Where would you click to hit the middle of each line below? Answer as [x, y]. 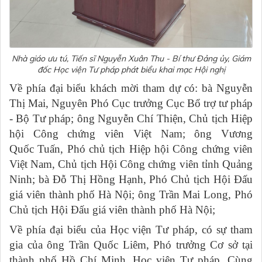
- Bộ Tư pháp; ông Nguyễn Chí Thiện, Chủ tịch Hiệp [131, 118]
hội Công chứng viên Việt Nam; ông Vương [131, 133]
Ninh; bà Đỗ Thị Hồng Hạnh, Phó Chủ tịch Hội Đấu [131, 179]
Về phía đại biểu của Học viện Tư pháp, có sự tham [131, 229]
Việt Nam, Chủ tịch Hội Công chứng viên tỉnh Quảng [131, 164]
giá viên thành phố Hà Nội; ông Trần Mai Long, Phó [131, 194]
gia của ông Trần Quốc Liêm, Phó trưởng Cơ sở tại [131, 244]
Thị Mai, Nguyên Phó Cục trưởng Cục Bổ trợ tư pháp [131, 103]
